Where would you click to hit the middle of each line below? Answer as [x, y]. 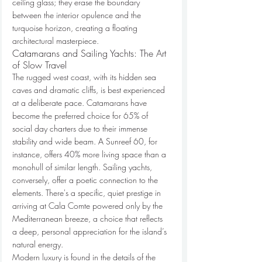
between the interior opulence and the [78, 15]
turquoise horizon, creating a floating [76, 28]
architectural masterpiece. [56, 41]
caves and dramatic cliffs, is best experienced [90, 90]
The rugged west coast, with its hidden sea [85, 77]
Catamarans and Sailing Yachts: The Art [91, 53]
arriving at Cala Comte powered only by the [89, 206]
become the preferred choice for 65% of [81, 116]
